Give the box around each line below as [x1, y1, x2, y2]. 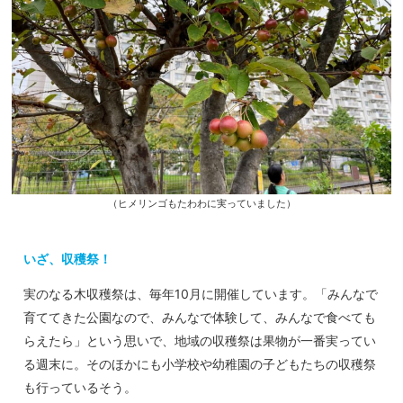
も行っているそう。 [23, 380, 137, 396]
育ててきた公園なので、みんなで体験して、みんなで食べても [23, 309, 376, 326]
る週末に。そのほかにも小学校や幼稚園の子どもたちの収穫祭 [23, 356, 376, 372]
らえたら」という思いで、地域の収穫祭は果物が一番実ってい [23, 333, 376, 349]
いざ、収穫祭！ [23, 251, 112, 267]
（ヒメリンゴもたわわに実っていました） [107, 198, 296, 210]
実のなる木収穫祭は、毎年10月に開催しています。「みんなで [23, 286, 378, 302]
